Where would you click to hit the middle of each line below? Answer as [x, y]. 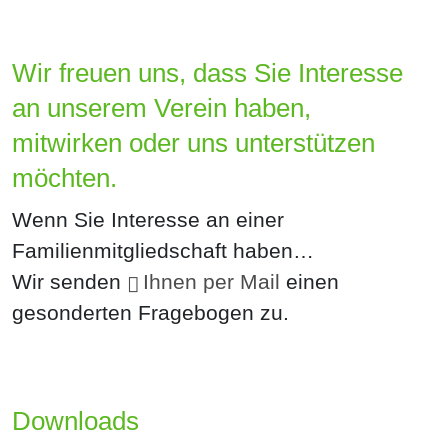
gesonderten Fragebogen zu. [150, 312]
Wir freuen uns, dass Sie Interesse [207, 73]
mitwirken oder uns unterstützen [193, 143]
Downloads [75, 421]
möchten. [68, 178]
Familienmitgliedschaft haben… [163, 250]
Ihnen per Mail [211, 281]
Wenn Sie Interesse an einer [148, 219]
